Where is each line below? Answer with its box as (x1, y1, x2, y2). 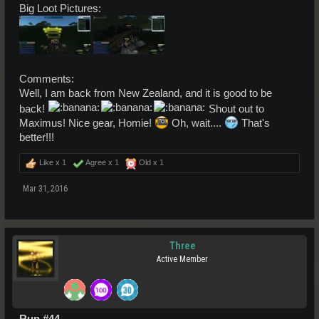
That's (239, 117, 270, 129)
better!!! (19, 131, 54, 143)
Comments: (19, 73, 74, 85)
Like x (37, 157, 62, 167)
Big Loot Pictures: (19, 2, 101, 14)
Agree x (84, 157, 115, 167)
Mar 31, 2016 (23, 183, 68, 194)
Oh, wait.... (169, 117, 224, 129)
